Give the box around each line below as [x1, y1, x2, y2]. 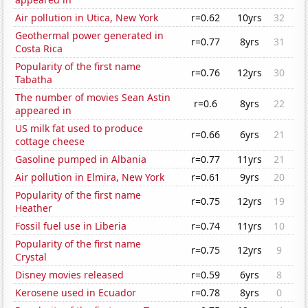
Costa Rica [15, 42, 63, 56]
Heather [15, 201, 53, 215]
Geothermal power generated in [15, 29, 164, 43]
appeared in [15, 104, 72, 118]
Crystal [15, 250, 47, 264]
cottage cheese [15, 135, 85, 148]
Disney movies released [15, 268, 124, 282]
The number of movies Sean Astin [15, 91, 171, 104]
